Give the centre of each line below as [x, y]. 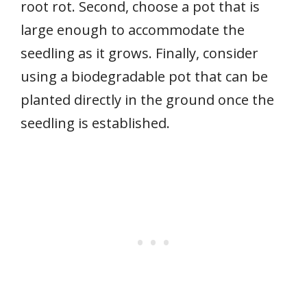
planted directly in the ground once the [147, 99]
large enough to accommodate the [133, 29]
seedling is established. [95, 123]
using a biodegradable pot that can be [144, 76]
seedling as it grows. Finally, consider [139, 53]
